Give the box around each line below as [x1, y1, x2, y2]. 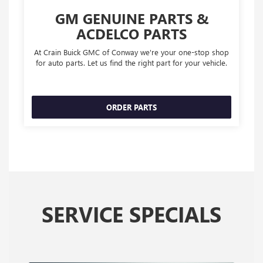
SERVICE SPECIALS [42, 200, 221, 228]
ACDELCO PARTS [76, 24, 187, 43]
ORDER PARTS [106, 102, 157, 113]
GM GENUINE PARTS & [55, 9, 208, 28]
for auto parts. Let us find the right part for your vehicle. [36, 58, 227, 68]
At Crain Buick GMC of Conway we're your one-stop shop [34, 47, 229, 58]
